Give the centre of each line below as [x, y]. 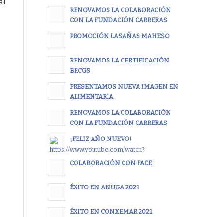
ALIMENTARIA [91, 97]
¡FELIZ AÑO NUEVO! [101, 139]
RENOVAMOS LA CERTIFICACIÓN [119, 61]
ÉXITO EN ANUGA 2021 [104, 187]
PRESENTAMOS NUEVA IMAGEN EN [124, 87]
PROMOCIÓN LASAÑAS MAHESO [119, 36]
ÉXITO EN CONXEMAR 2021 [111, 212]
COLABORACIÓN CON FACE [111, 163]
